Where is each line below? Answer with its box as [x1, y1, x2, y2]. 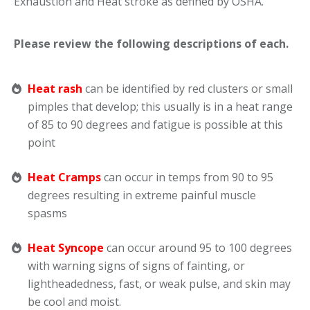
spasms [28, 206, 67, 221]
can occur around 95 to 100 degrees [104, 240, 292, 255]
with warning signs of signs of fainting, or [28, 258, 245, 273]
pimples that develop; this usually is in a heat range [28, 99, 293, 114]
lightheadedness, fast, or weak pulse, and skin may [28, 276, 291, 291]
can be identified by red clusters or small [82, 81, 293, 96]
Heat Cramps [28, 170, 101, 185]
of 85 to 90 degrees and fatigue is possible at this [28, 117, 283, 132]
